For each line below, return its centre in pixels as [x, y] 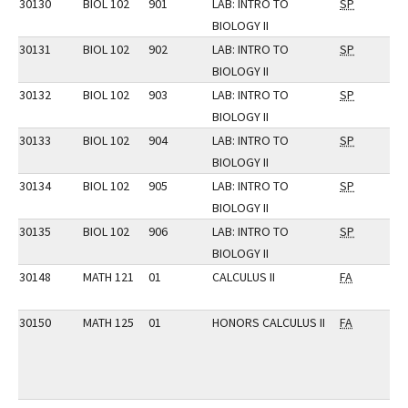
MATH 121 [108, 277]
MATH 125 [108, 322]
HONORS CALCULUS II [269, 322]
